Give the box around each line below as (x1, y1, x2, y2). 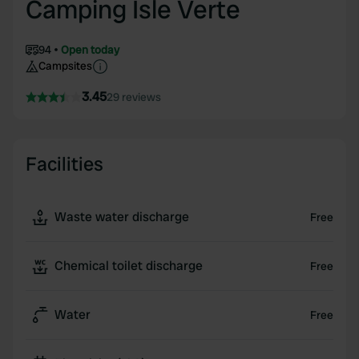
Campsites (38, 58, 92, 73)
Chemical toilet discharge (54, 257, 203, 274)
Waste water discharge (54, 208, 189, 225)
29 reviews (107, 90, 161, 104)
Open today (61, 42, 119, 57)
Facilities (26, 151, 103, 176)
